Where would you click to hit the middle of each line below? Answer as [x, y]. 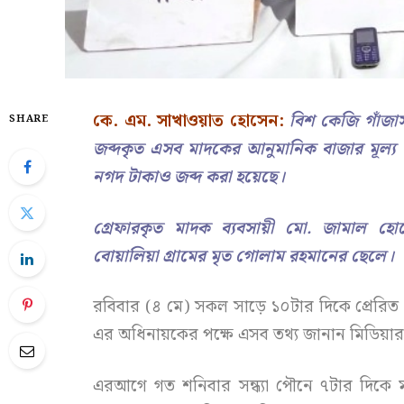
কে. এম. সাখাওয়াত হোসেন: [188, 121]
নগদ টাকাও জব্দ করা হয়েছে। [189, 177]
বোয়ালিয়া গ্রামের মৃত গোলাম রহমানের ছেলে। [243, 256]
